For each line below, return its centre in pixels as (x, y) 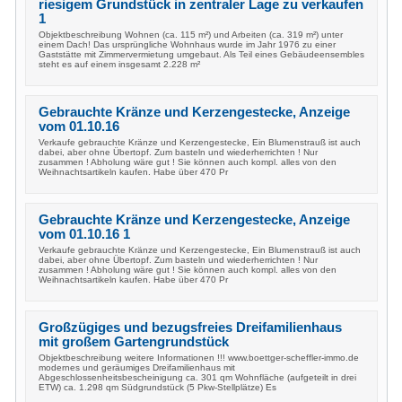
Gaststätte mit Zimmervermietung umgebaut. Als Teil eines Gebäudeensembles (201, 54)
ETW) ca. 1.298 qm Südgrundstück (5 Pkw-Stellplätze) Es (157, 387)
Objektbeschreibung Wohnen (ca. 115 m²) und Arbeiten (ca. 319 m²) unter (191, 35)
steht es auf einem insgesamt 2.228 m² (119, 64)
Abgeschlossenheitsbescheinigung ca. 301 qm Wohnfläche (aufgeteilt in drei (197, 377)
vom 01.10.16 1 (84, 234)
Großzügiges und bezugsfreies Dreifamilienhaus (190, 328)
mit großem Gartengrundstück (134, 342)
